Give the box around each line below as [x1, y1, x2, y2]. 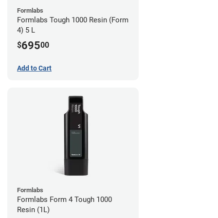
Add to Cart [17, 64, 52, 73]
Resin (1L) [17, 205, 50, 215]
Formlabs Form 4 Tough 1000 [17, 195, 112, 204]
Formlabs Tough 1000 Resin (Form [17, 15, 128, 24]
